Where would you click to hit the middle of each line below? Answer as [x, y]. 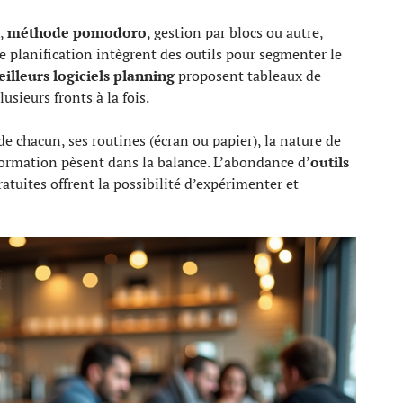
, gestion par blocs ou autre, [235, 32]
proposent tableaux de [248, 76]
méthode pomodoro [77, 32]
